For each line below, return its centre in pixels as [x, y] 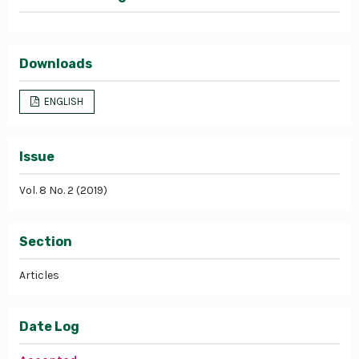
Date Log [49, 326]
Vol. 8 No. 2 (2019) [63, 190]
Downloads [56, 63]
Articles [39, 275]
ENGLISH [63, 101]
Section [46, 241]
